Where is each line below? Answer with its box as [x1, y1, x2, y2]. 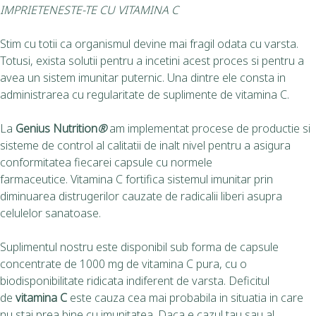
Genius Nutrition [16, 120, 97, 136]
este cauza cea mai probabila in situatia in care [70, 289, 303, 305]
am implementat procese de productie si [107, 120, 310, 136]
